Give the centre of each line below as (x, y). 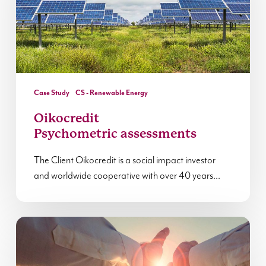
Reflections (46, 224)
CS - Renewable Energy (111, 93)
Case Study (51, 93)
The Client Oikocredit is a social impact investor (124, 161)
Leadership (45, 255)
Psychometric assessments (115, 134)
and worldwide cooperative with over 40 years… (127, 176)
